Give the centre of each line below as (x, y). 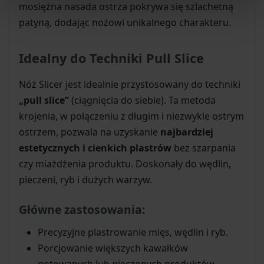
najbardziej (187, 132)
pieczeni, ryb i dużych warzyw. (85, 179)
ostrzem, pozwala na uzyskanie (90, 132)
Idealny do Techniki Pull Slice (111, 58)
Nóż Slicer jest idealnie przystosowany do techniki (130, 84)
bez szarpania (204, 148)
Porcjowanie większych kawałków (113, 248)
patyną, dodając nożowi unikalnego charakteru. (125, 22)
